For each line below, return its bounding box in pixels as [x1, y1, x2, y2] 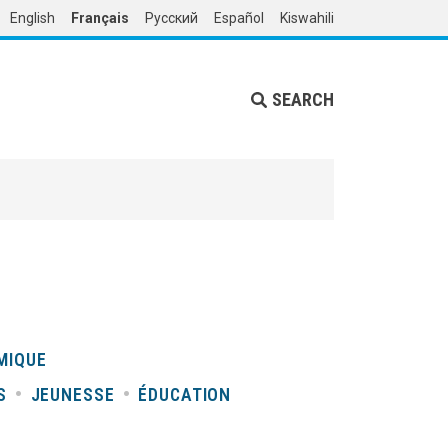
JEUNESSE [30, 384, 115, 405]
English [10, 10, 55, 26]
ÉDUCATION [138, 384, 232, 405]
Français [71, 10, 129, 26]
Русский [145, 10, 198, 26]
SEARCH [272, 88, 334, 110]
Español [214, 10, 264, 26]
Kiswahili [280, 10, 334, 26]
